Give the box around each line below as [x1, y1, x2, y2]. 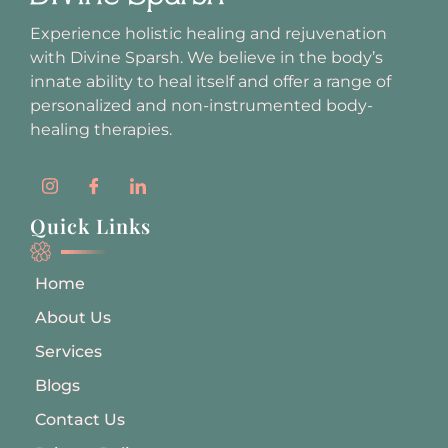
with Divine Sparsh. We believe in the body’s [30, 47, 383, 67]
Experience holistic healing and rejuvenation [30, 23, 387, 43]
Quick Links [30, 212, 151, 240]
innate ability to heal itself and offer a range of [30, 71, 391, 91]
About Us [35, 308, 111, 328]
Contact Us [35, 410, 125, 430]
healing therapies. [30, 119, 172, 139]
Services [35, 342, 102, 362]
